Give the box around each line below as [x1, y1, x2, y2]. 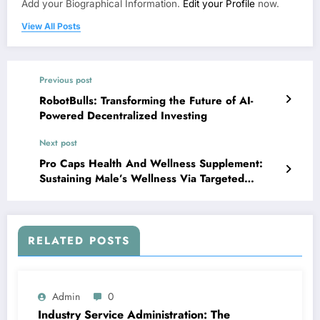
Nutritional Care [39, 186, 121, 202]
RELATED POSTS [28, 233, 130, 249]
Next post [39, 136, 77, 150]
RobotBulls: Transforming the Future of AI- [39, 93, 253, 109]
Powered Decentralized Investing [39, 108, 207, 124]
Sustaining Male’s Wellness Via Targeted [39, 171, 244, 187]
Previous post [39, 74, 92, 87]
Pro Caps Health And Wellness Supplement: [39, 156, 263, 172]
